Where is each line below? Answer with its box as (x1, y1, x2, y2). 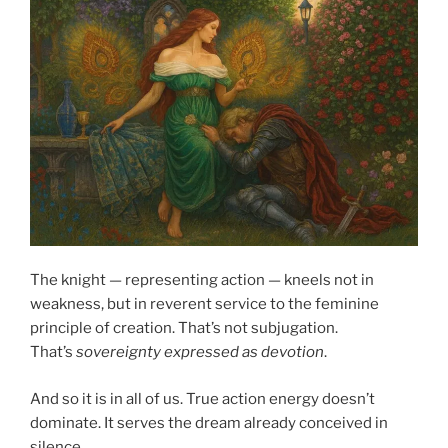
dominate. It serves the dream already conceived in (30, 413, 388, 432)
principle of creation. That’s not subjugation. (30, 319, 338, 338)
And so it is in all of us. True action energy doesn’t (30, 389, 375, 408)
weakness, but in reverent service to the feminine (30, 295, 379, 314)
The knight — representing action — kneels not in (30, 271, 374, 290)
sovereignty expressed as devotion (76, 343, 324, 362)
